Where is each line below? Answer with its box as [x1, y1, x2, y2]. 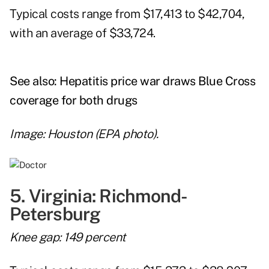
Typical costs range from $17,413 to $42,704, [10, 7, 244, 22]
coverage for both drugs [10, 93, 138, 108]
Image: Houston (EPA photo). [10, 127, 159, 142]
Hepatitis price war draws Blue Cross [59, 74, 255, 89]
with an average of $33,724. [10, 26, 156, 41]
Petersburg [10, 203, 101, 225]
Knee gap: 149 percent [10, 230, 126, 245]
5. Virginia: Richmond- [10, 185, 188, 207]
